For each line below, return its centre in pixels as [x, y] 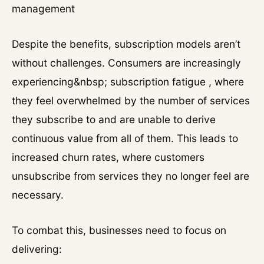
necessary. [38, 195]
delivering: [37, 249]
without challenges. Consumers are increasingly [126, 63]
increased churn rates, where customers [108, 157]
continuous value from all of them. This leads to [125, 138]
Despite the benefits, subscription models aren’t [126, 44]
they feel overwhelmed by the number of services [131, 100]
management [43, 9]
